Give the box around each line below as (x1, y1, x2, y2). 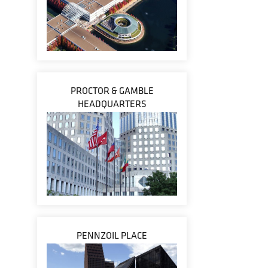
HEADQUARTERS (77, 98, 147, 110)
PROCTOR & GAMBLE (70, 84, 154, 97)
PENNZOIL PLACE (77, 229, 147, 242)
